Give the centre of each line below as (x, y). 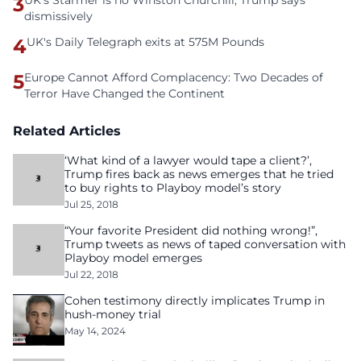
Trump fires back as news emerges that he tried (199, 174)
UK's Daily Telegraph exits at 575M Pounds (145, 42)
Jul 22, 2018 (91, 274)
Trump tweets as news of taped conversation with (205, 244)
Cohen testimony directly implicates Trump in (195, 301)
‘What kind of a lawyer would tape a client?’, (188, 160)
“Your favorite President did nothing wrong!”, (191, 230)
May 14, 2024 (95, 331)
